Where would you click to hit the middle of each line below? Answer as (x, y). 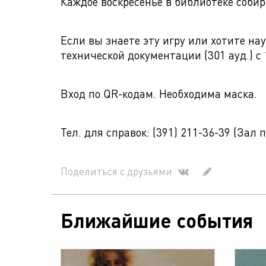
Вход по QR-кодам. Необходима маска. (159, 94)
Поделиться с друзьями (116, 171)
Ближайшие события (157, 220)
